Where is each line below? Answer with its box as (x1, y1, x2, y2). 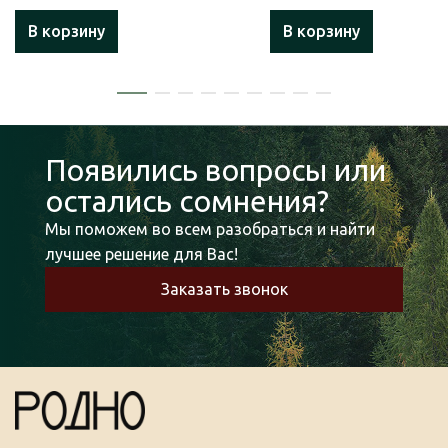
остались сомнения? (45, 183, 329, 218)
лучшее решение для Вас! (45, 244, 238, 263)
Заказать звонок (160, 279, 288, 298)
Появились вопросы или (45, 152, 386, 187)
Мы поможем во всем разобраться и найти (45, 219, 375, 238)
